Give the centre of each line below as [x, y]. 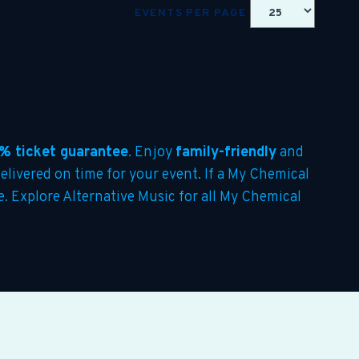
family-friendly [226, 153]
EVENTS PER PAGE [192, 13]
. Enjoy [152, 153]
